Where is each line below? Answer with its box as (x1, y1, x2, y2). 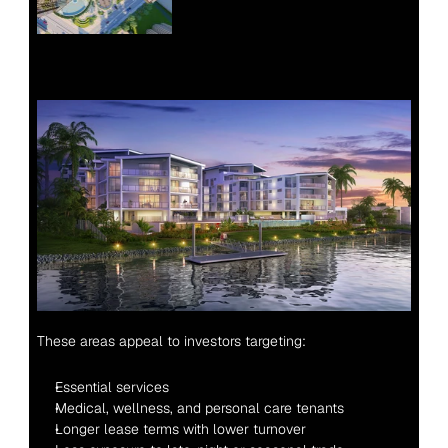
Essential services (54, 377, 169, 396)
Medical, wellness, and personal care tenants (54, 398, 344, 417)
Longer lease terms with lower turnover (54, 419, 306, 438)
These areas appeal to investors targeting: (36, 331, 306, 350)
